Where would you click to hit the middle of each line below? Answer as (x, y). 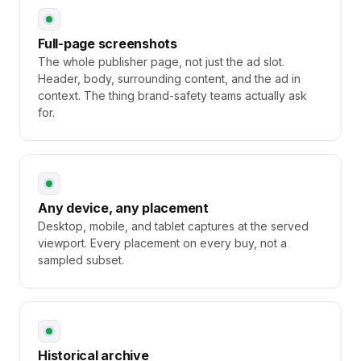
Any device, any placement (123, 208)
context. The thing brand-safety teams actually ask (172, 95)
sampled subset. (81, 260)
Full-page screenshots (108, 44)
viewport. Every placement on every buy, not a (162, 243)
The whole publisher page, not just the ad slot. (161, 62)
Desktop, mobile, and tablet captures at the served (173, 226)
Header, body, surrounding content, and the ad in (169, 79)
